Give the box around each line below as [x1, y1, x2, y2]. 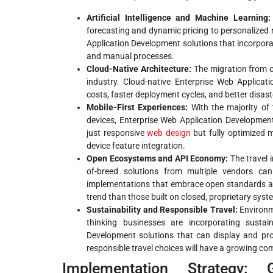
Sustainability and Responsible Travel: [87, 204, 238, 214]
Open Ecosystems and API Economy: [87, 153, 229, 163]
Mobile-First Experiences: [87, 102, 188, 112]
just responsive [87, 127, 147, 138]
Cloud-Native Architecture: [87, 63, 191, 74]
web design [147, 127, 191, 138]
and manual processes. [87, 51, 174, 61]
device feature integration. [87, 140, 185, 151]
